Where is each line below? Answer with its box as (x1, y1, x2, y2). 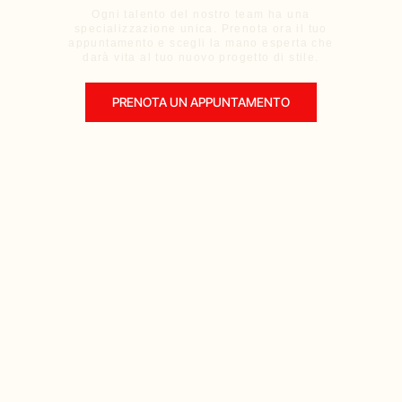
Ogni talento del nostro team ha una (92, 8, 310, 22)
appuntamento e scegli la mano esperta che (68, 37, 334, 50)
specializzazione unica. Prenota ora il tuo (74, 22, 328, 36)
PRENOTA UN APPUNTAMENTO (112, 94, 290, 110)
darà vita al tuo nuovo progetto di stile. (83, 51, 319, 65)
